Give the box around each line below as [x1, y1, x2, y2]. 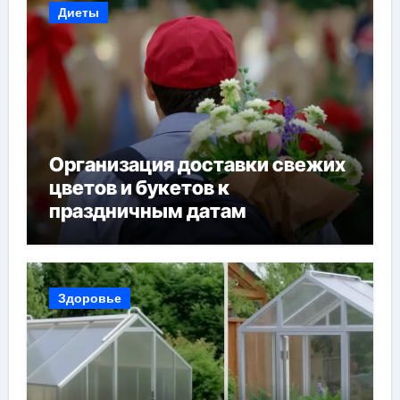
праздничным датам [48, 199, 246, 222]
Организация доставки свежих [48, 153, 346, 176]
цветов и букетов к [48, 176, 229, 199]
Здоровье [57, 289, 121, 306]
